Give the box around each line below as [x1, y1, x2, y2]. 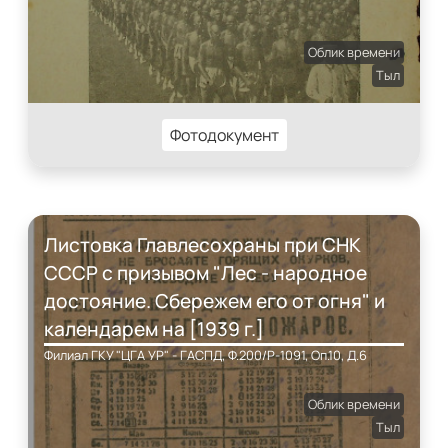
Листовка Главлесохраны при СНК [44, 232, 361, 258]
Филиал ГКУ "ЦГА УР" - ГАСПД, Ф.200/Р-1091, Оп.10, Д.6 [44, 346, 367, 364]
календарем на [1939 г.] [44, 316, 264, 342]
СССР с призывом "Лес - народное [44, 260, 367, 286]
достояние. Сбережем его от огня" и [44, 288, 385, 314]
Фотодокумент [169, 124, 279, 146]
